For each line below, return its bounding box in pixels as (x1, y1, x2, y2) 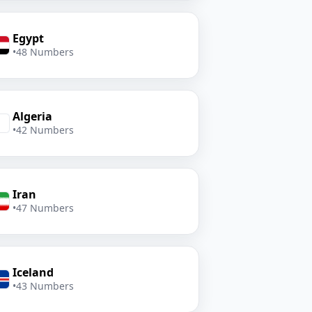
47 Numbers (15, 201, 74, 214)
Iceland (12, 265, 54, 280)
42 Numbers (15, 123, 74, 136)
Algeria (12, 109, 52, 124)
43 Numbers (15, 279, 74, 292)
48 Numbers (15, 45, 74, 58)
